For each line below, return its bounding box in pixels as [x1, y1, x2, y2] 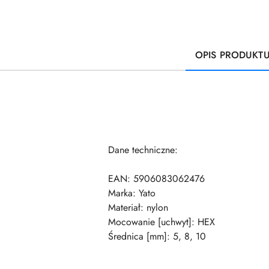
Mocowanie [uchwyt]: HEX [108, 215, 215, 229]
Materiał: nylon [108, 201, 168, 214]
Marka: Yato [108, 186, 156, 200]
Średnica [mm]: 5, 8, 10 [108, 229, 206, 243]
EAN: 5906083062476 [108, 172, 205, 186]
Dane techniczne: [108, 143, 178, 157]
